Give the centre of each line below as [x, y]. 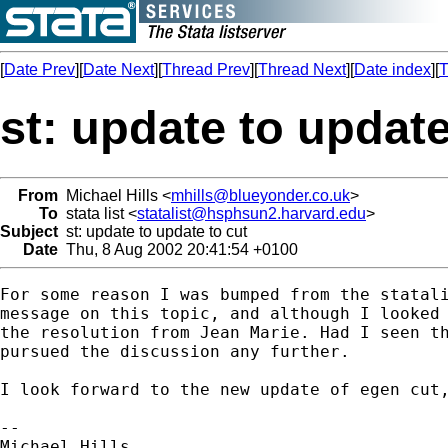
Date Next [118, 69]
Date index [392, 69]
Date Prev [39, 69]
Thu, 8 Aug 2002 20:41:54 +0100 [178, 249]
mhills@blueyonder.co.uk [260, 195]
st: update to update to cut [152, 231]
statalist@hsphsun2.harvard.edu [251, 213]
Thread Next [302, 69]
